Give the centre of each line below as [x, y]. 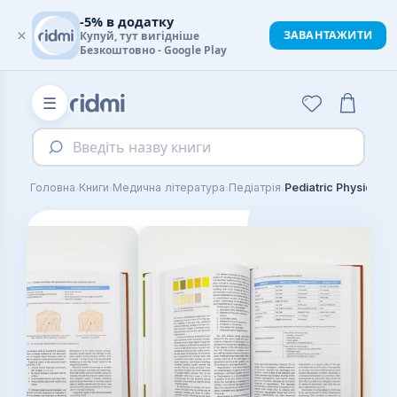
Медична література [169, 187]
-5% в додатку [127, 21]
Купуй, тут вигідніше [140, 36]
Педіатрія [255, 187]
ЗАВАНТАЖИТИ [327, 35]
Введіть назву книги [142, 147]
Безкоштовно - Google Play [153, 50]
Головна [53, 187]
